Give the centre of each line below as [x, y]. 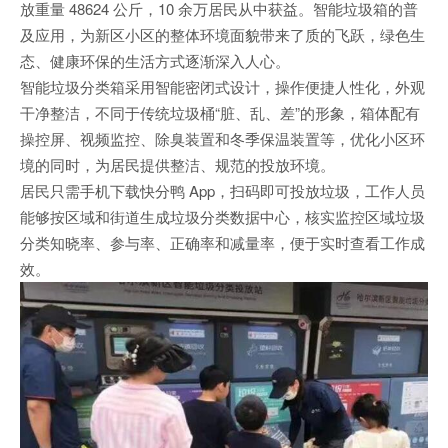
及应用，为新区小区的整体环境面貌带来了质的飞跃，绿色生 [222, 34]
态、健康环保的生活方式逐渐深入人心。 [155, 60]
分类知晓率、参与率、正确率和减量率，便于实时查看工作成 [222, 242]
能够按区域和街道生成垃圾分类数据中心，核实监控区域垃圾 [222, 216]
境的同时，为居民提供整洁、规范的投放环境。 [177, 164]
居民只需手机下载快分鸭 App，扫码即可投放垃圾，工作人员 [222, 190]
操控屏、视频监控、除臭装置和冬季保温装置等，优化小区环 [222, 138]
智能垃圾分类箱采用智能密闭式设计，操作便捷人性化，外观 [222, 86]
